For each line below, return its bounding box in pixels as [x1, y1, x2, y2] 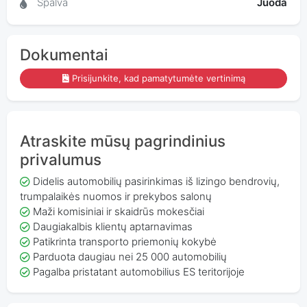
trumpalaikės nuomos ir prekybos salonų [19, 189, 212, 203]
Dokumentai [19, 45, 108, 64]
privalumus [19, 150, 101, 169]
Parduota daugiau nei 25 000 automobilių [32, 249, 227, 263]
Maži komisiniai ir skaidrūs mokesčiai [32, 204, 204, 218]
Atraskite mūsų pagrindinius [19, 132, 225, 151]
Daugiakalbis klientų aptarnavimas [32, 219, 193, 233]
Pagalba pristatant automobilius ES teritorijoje [32, 265, 245, 278]
